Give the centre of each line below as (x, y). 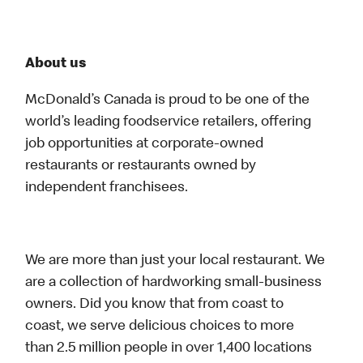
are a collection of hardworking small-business (174, 283)
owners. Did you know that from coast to (155, 305)
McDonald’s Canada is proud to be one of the (168, 101)
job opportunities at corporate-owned (145, 145)
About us (56, 64)
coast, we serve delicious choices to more (160, 327)
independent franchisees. (109, 188)
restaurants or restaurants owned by (141, 167)
